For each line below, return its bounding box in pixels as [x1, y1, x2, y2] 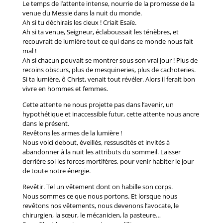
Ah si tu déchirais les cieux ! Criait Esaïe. [22, 18, 136, 27]
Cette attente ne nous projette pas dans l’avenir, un [22, 100, 174, 109]
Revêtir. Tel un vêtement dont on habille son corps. [22, 182, 173, 191]
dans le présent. [22, 119, 69, 128]
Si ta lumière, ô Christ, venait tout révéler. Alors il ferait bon [22, 75, 195, 84]
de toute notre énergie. [22, 166, 91, 175]
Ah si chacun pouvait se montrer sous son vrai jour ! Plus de [22, 56, 198, 65]
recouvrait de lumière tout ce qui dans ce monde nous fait [22, 37, 193, 46]
